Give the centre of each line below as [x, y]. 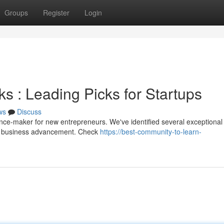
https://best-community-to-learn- [151, 131]
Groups [16, 12]
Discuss [29, 111]
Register [56, 12]
